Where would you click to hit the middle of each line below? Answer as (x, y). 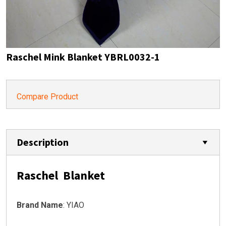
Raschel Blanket (61, 175)
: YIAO (74, 205)
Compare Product (47, 97)
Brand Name (40, 205)
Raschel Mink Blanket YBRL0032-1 (83, 57)
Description (43, 142)
